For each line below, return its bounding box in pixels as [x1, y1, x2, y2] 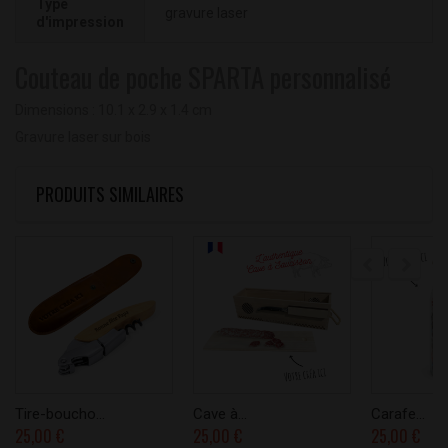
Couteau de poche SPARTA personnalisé [15, 57, 391, 98]
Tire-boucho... [15, 405, 105, 424]
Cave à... [193, 405, 247, 424]
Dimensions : [15, 102, 98, 119]
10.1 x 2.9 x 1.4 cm [98, 102, 212, 119]
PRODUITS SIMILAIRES [36, 181, 184, 208]
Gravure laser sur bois [15, 129, 151, 146]
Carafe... [371, 405, 425, 424]
